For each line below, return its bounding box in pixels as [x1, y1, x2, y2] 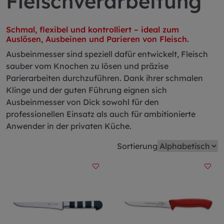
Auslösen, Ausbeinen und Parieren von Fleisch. [6, 34, 189, 44]
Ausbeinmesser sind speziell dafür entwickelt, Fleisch [6, 49, 208, 59]
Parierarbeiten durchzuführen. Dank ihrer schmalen [6, 73, 203, 83]
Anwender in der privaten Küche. [6, 121, 131, 131]
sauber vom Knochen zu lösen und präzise [6, 61, 168, 71]
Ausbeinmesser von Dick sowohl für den [6, 97, 159, 107]
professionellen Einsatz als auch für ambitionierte [6, 109, 195, 119]
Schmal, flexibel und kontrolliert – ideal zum [6, 24, 179, 34]
